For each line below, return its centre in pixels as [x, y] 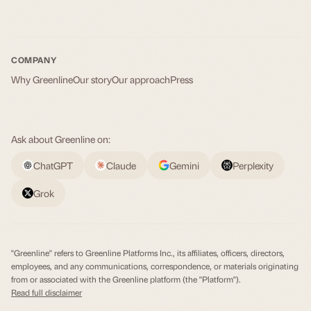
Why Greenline [42, 79]
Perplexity [253, 165]
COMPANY [34, 60]
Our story [92, 79]
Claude [121, 165]
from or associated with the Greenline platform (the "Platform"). [126, 279]
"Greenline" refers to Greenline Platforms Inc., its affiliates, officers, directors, [148, 253]
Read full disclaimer [47, 292]
